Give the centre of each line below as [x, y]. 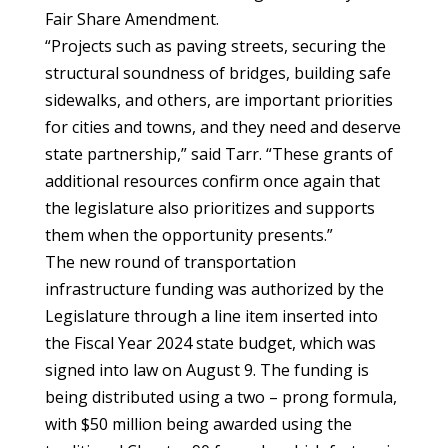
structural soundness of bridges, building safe [217, 73]
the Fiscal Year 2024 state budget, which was [210, 343]
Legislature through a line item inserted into [211, 316]
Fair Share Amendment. [131, 19]
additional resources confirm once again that [212, 181]
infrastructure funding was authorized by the [214, 289]
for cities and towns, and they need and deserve [222, 127]
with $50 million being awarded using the [198, 424]
